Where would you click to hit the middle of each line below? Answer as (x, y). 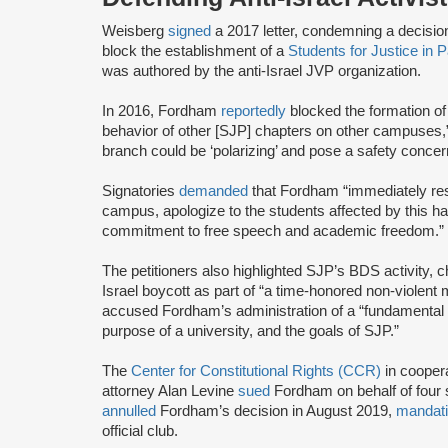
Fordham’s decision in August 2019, (276, 410)
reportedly (253, 110)
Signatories (140, 190)
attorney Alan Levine (170, 390)
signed (191, 30)
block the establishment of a (195, 50)
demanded (213, 190)
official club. (142, 430)
